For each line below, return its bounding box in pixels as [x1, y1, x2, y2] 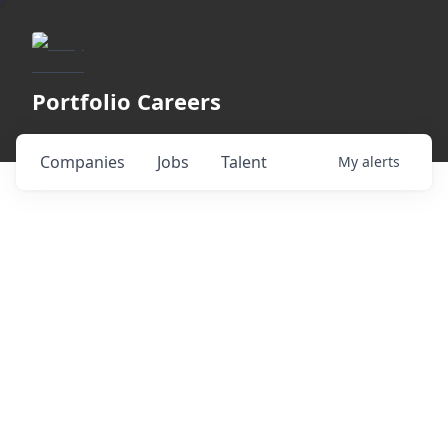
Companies [40, 151, 125, 173]
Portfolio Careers [32, 86, 221, 116]
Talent [221, 151, 267, 173]
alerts [362, 152, 400, 171]
